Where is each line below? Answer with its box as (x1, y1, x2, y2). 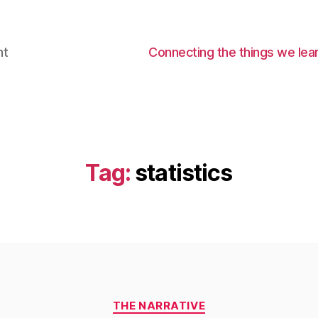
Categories (158, 292, 221, 307)
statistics (130, 159, 233, 187)
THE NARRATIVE (112, 299, 206, 312)
